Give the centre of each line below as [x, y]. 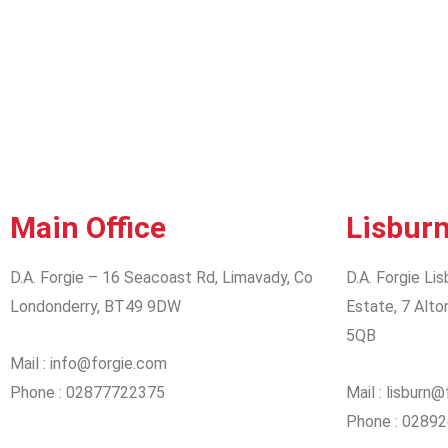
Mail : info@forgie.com [88, 363]
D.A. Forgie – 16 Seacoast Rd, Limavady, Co [161, 277]
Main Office [88, 227]
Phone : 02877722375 [87, 392]
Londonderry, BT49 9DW [95, 306]
